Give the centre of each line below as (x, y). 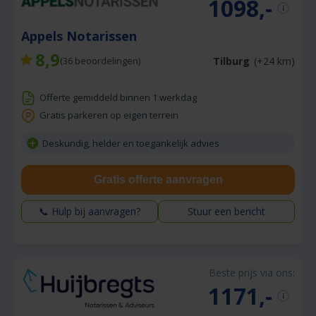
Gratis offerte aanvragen (158, 180)
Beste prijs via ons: (252, 273)
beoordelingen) (107, 61)
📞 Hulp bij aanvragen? (90, 212)
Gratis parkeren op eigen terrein (109, 115)
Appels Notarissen (81, 36)
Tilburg (231, 61)
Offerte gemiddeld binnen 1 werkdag (118, 98)
